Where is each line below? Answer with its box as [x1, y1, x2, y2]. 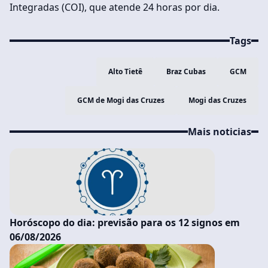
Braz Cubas [166, 66, 206, 77]
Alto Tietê [108, 66, 142, 77]
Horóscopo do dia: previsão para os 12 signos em [10, 216, 240, 230]
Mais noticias [188, 125, 251, 139]
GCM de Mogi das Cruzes [77, 95, 165, 106]
